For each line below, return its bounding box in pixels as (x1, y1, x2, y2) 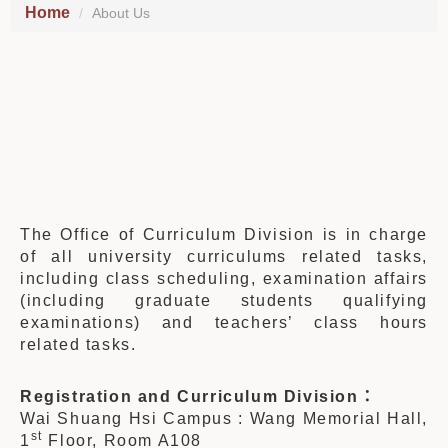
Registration (20, 388, 133, 405)
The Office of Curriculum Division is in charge (20, 226, 428, 243)
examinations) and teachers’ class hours (20, 314, 428, 331)
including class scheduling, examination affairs (20, 270, 428, 287)
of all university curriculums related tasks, (20, 248, 428, 265)
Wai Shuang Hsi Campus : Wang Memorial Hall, (20, 410, 428, 427)
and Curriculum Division (132, 388, 359, 405)
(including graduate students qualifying (20, 292, 428, 309)
